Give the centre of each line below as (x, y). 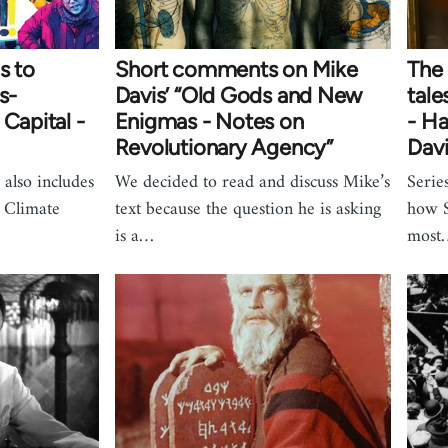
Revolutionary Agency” (223, 147)
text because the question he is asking (247, 209)
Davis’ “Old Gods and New (238, 95)
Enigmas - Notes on (209, 121)
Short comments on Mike (236, 69)
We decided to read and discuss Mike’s (252, 182)
